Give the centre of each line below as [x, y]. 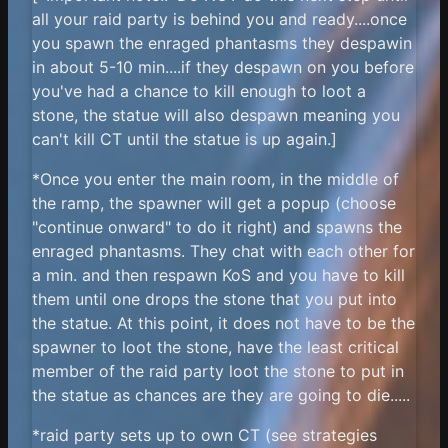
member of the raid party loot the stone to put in [218, 370]
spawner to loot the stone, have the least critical [215, 346]
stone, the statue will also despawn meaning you [216, 114]
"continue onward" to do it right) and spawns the [217, 226]
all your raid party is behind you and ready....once [219, 18]
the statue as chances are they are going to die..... [221, 394]
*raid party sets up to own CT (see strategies [204, 434]
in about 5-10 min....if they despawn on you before [223, 66]
